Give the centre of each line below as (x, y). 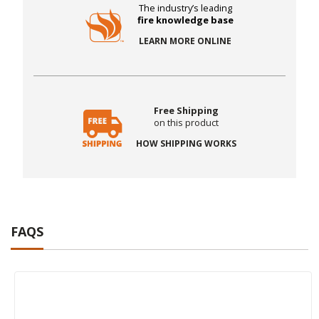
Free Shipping (186, 111)
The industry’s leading (185, 8)
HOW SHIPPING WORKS (186, 144)
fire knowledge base (185, 20)
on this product (186, 123)
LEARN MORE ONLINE (185, 41)
